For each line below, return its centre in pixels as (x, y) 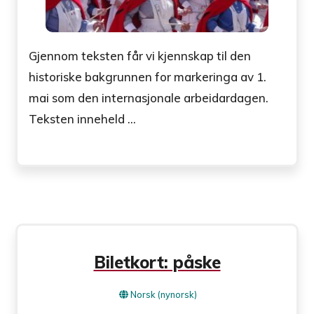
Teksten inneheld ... (83, 119)
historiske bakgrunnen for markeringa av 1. (148, 77)
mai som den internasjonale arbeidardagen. (149, 98)
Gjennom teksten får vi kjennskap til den (140, 56)
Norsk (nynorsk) (164, 295)
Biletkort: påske (157, 262)
